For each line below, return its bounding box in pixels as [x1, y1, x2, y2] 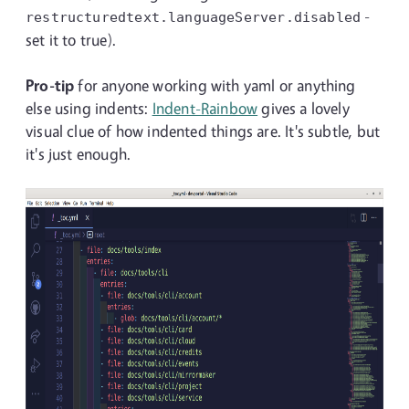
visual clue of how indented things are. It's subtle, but [26, 121, 381, 141]
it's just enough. [26, 144, 131, 163]
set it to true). [26, 30, 116, 49]
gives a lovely [257, 99, 350, 118]
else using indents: [26, 99, 152, 118]
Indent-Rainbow [152, 99, 258, 118]
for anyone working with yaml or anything [74, 76, 356, 95]
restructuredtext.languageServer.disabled [26, 9, 362, 25]
